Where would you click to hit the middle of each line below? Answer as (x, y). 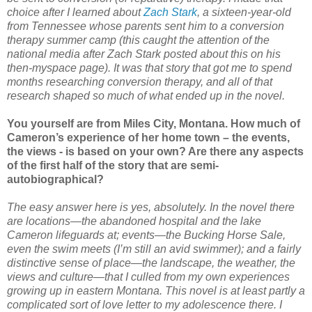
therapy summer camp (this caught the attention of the (138, 40)
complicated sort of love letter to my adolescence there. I (145, 304)
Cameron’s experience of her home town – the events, (148, 137)
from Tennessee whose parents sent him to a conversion (146, 26)
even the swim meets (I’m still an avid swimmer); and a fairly (154, 249)
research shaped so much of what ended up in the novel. (146, 95)
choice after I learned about (75, 12)
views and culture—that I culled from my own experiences (148, 276)
